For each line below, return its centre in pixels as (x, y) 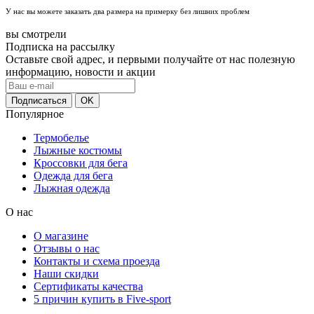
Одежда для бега (73, 175)
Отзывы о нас (67, 248)
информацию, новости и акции (81, 71)
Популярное (35, 114)
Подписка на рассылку (60, 46)
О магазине (61, 235)
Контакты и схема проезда (97, 261)
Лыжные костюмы (78, 150)
